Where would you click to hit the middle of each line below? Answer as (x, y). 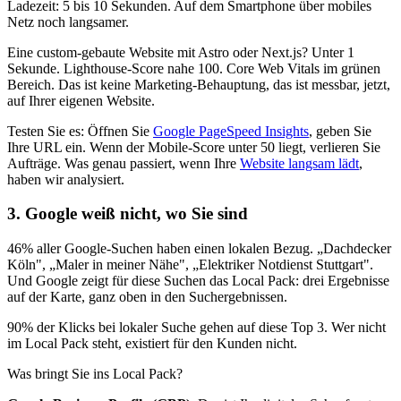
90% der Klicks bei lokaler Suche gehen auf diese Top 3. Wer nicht (196, 328)
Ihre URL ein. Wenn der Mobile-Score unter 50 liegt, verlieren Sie (194, 147)
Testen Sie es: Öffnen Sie (80, 131)
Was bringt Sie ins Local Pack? (95, 374)
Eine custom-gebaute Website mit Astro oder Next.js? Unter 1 (181, 52)
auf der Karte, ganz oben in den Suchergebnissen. (147, 297)
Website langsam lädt (299, 163)
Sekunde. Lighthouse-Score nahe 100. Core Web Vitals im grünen (194, 68)
